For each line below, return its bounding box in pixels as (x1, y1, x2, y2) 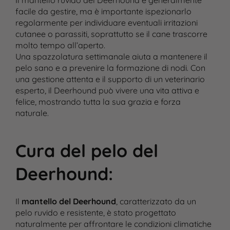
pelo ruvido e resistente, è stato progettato (15, 207, 176, 218)
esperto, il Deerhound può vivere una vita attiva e (15, 85, 199, 96)
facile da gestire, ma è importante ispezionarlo (15, 6, 191, 17)
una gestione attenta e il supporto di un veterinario (15, 74, 205, 85)
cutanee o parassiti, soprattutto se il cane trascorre (15, 29, 207, 40)
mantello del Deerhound (21, 196, 116, 207)
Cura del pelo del (15, 140, 158, 162)
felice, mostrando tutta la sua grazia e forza (15, 97, 181, 107)
